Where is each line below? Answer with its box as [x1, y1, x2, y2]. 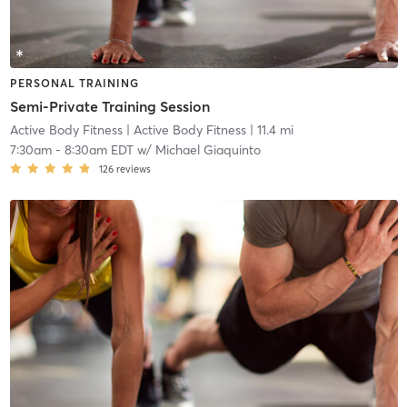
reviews [115, 163, 151, 176]
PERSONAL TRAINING [9, 75, 139, 90]
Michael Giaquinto [154, 142, 261, 159]
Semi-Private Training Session [9, 97, 210, 116]
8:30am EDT [64, 142, 134, 159]
